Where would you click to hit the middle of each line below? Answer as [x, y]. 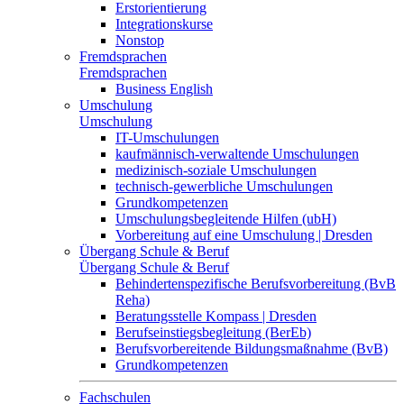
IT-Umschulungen [167, 138]
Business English [164, 89]
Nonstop [140, 40]
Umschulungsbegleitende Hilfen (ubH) [226, 219]
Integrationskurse [164, 24]
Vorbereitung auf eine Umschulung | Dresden [244, 235]
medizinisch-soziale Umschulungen [216, 170]
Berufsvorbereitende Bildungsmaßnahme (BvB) [252, 349]
